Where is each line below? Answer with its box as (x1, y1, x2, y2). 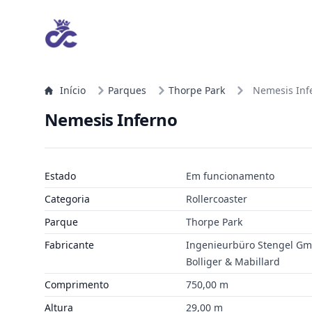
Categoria (45, 192, 90, 205)
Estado (45, 169, 76, 182)
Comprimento (45, 278, 109, 291)
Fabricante (45, 238, 94, 251)
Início (60, 84, 86, 97)
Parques (108, 84, 146, 97)
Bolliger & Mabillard (185, 255, 280, 268)
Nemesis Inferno (45, 108, 177, 131)
